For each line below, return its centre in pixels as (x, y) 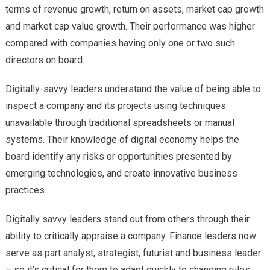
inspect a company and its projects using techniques (115, 106)
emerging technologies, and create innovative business (121, 174)
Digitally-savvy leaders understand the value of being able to (133, 89)
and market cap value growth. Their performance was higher (130, 27)
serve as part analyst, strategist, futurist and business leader (133, 253)
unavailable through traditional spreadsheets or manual (120, 123)
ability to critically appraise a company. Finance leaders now (130, 236)
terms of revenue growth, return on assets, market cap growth (134, 10)
